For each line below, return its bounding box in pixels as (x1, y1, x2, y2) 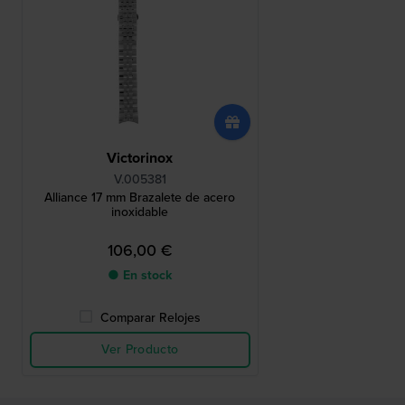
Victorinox (107, 147, 174, 169)
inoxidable (111, 202, 169, 222)
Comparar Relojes (100, 308, 202, 328)
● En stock (108, 266, 173, 286)
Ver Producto (101, 340, 179, 360)
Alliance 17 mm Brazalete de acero (44, 188, 236, 208)
